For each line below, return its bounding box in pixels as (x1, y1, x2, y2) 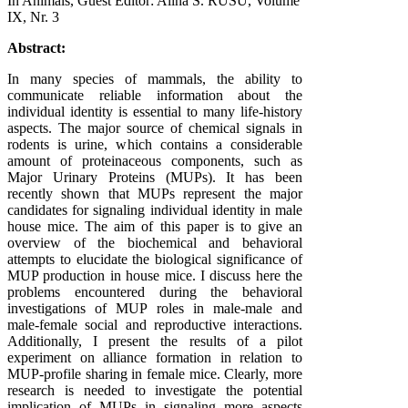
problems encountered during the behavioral (7, 284, 302, 301)
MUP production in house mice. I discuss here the (7, 268, 302, 284)
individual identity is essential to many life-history (7, 104, 302, 120)
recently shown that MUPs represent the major (7, 186, 302, 202)
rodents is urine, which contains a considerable (7, 137, 302, 153)
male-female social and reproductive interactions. (7, 317, 302, 333)
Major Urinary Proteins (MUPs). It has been (7, 169, 302, 186)
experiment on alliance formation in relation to (7, 350, 302, 366)
